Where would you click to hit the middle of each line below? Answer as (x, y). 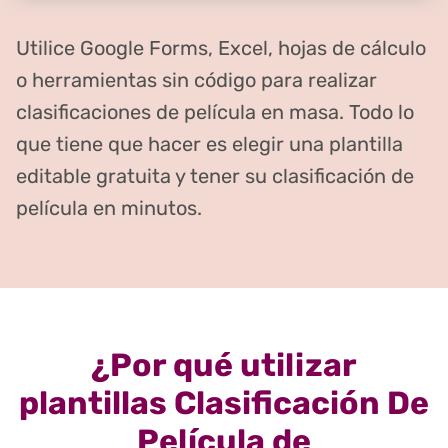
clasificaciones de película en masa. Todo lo (215, 111)
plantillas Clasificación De (224, 403)
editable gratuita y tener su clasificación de (215, 175)
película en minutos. (109, 207)
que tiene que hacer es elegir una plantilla (209, 143)
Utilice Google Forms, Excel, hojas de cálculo (221, 47)
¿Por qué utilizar (224, 365)
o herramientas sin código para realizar (196, 79)
